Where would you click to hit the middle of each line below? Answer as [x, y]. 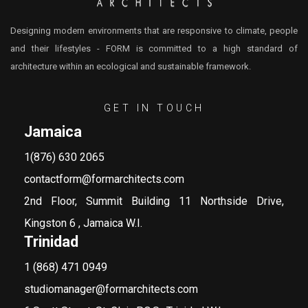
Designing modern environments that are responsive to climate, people [154, 31]
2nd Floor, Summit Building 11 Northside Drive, [154, 201]
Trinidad [51, 242]
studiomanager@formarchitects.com [111, 289]
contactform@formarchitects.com [104, 179]
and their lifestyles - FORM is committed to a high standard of [154, 48]
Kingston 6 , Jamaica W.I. [83, 223]
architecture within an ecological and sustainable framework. [131, 66]
